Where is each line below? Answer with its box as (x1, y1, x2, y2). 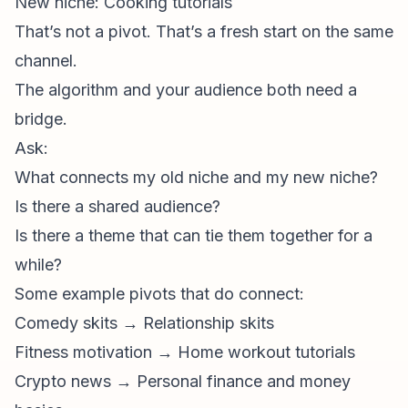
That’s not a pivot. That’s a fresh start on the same (15, 22, 393, 41)
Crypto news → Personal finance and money (15, 372, 351, 391)
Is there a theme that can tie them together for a (15, 226, 372, 245)
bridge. (15, 109, 67, 128)
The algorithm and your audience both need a (15, 80, 357, 99)
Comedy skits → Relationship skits (15, 313, 274, 332)
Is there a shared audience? (15, 197, 220, 216)
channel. (15, 51, 77, 70)
